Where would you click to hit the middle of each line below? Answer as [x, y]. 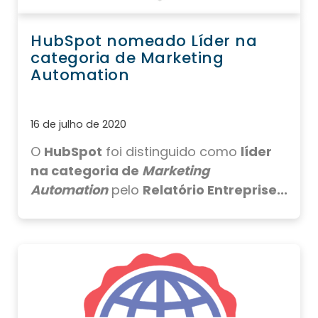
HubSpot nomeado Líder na [144, 41]
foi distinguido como [171, 152]
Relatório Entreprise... [215, 190]
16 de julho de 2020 [78, 125]
